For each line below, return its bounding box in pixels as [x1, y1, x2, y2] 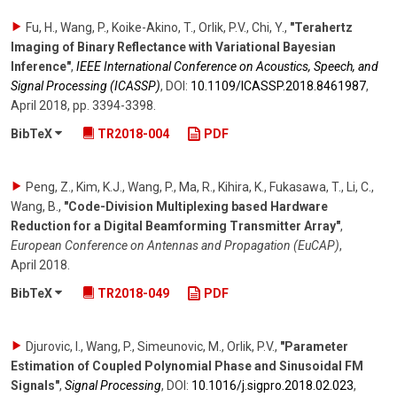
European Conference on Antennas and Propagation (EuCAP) [11, 237, 339, 253]
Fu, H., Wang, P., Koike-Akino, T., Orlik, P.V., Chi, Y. [26, 20, 284, 35]
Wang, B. [11, 198, 58, 214]
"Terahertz [290, 20, 353, 35]
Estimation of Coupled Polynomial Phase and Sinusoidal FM [11, 358, 363, 373]
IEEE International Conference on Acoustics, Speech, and [76, 59, 378, 74]
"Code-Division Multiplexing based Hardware [64, 198, 328, 214]
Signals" [11, 378, 59, 393]
